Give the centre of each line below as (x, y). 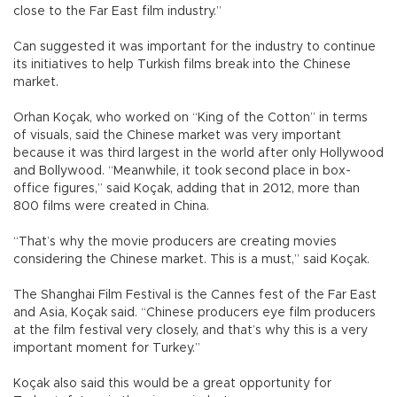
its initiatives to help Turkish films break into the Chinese (182, 65)
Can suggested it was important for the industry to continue (195, 47)
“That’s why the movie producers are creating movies (175, 242)
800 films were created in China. (111, 207)
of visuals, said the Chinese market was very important (177, 136)
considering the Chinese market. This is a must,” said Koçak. (191, 260)
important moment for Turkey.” (107, 349)
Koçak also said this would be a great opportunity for (172, 384)
